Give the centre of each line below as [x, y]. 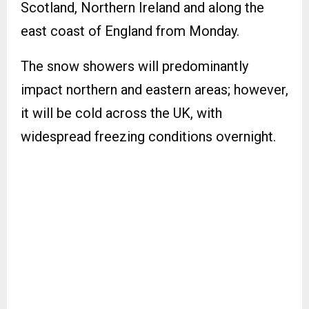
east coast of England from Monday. [130, 31]
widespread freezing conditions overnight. [148, 136]
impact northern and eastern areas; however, [154, 89]
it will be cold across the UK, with [121, 113]
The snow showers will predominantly [134, 66]
